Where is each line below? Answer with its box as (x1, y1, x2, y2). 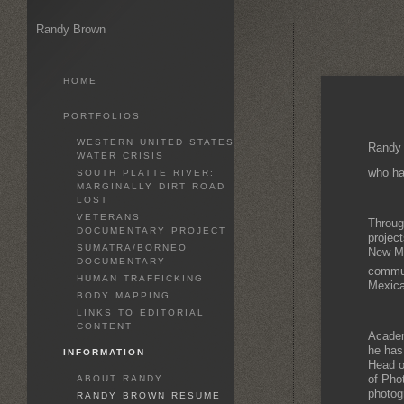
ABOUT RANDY (77, 373, 163, 383)
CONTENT (77, 321, 133, 331)
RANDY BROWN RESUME (77, 390, 221, 400)
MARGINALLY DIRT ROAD (77, 181, 225, 191)
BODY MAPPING (77, 290, 170, 300)
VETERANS (77, 212, 141, 222)
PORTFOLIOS (63, 111, 141, 121)
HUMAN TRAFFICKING (77, 273, 204, 283)
